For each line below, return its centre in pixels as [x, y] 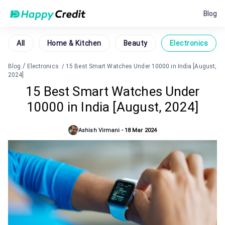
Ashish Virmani [99, 130]
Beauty [135, 43]
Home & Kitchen [74, 43]
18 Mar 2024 [140, 130]
